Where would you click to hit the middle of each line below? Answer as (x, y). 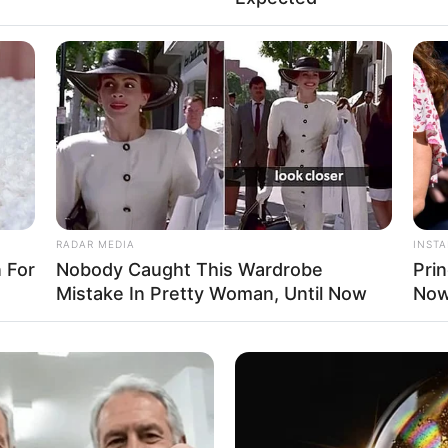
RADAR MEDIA (95, 244)
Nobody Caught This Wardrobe (189, 270)
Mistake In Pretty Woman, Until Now (211, 294)
